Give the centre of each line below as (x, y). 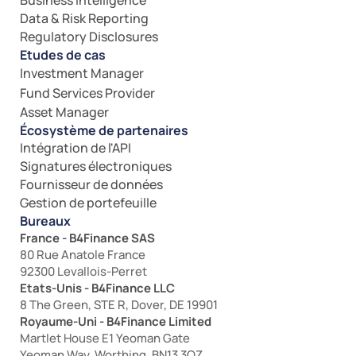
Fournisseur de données (91, 184)
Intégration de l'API (75, 148)
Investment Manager (82, 73)
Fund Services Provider (87, 93)
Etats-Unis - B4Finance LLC (97, 288)
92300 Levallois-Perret (83, 271)
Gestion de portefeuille (88, 203)
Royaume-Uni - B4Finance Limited (116, 321)
